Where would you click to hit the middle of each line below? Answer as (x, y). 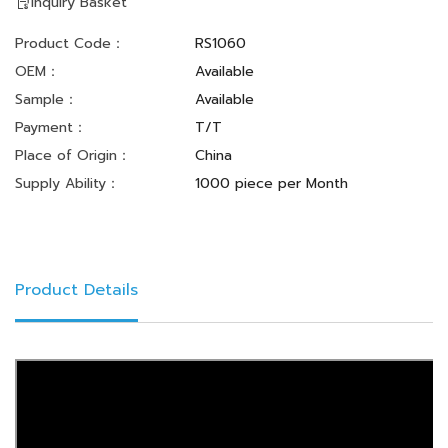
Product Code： (70, 44)
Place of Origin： (73, 156)
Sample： (46, 100)
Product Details (76, 290)
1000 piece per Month (271, 184)
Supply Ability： (67, 184)
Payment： (51, 128)
